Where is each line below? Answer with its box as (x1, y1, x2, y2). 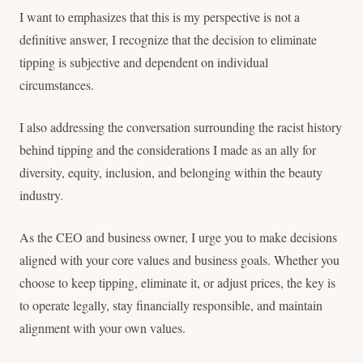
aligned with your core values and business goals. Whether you (19, 251, 340, 268)
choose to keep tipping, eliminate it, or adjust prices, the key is (19, 274, 335, 291)
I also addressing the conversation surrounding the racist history (19, 118, 342, 135)
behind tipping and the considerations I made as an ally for (19, 141, 316, 158)
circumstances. (19, 76, 94, 93)
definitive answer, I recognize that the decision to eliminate (19, 31, 317, 48)
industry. (19, 186, 63, 203)
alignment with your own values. (19, 319, 190, 336)
